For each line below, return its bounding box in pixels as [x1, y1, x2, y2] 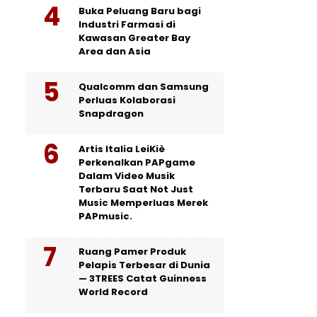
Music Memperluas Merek [79, 195, 208, 209]
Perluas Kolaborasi [79, 93, 175, 107]
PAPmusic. [79, 209, 132, 223]
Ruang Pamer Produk [79, 244, 186, 258]
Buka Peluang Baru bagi [79, 4, 201, 18]
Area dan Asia [79, 44, 151, 58]
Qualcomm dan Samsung [79, 79, 209, 93]
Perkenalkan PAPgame [79, 155, 195, 169]
